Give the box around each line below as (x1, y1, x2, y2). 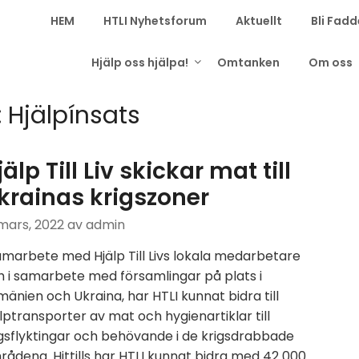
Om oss (309, 54, 353, 71)
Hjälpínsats (8, 99, 141, 132)
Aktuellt (235, 13, 282, 29)
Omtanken (217, 54, 280, 71)
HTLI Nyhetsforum (103, 13, 207, 29)
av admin (67, 216, 125, 234)
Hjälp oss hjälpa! (91, 54, 188, 71)
